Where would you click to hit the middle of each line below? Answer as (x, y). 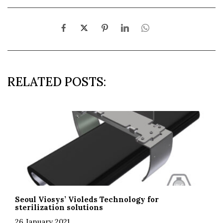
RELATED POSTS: (57, 82)
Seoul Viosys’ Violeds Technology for (87, 199)
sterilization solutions (59, 207)
